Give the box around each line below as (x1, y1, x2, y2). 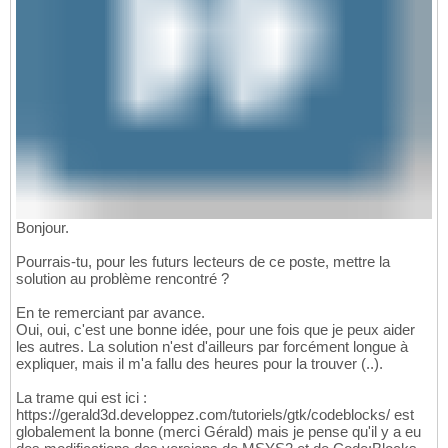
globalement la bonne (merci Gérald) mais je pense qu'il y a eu (16, 423, 421, 441)
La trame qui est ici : (16, 389, 147, 407)
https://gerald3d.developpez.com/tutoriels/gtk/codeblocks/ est (16, 406, 414, 424)
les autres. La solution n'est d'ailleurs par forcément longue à (16, 338, 408, 356)
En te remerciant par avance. (16, 304, 205, 322)
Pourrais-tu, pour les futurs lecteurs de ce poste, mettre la (16, 253, 390, 271)
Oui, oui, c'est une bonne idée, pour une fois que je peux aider (16, 321, 415, 339)
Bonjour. (16, 219, 69, 237)
